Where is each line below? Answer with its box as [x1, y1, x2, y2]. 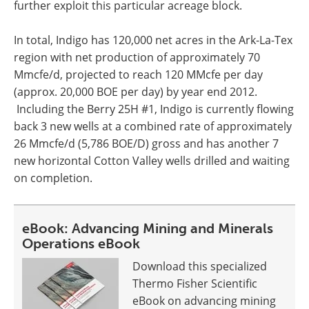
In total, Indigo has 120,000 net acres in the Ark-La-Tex [14, 32, 292, 48]
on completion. [14, 170, 92, 186]
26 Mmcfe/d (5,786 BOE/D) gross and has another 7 [14, 136, 279, 151]
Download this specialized [132, 259, 267, 274]
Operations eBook [22, 235, 140, 252]
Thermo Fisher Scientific [132, 276, 257, 291]
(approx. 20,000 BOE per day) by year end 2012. [14, 84, 257, 99]
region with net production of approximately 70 [14, 50, 260, 65]
